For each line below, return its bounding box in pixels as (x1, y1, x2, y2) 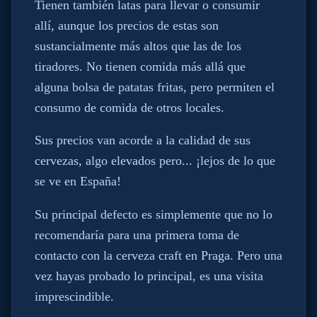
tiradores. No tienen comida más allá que (35, 59, 246, 74)
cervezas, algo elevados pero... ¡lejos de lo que (35, 154, 275, 168)
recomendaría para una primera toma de (35, 227, 239, 242)
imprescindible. (35, 289, 114, 304)
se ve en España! (35, 174, 121, 189)
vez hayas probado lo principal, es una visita (35, 268, 263, 283)
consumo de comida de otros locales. (35, 100, 224, 115)
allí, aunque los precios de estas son (35, 18, 219, 33)
